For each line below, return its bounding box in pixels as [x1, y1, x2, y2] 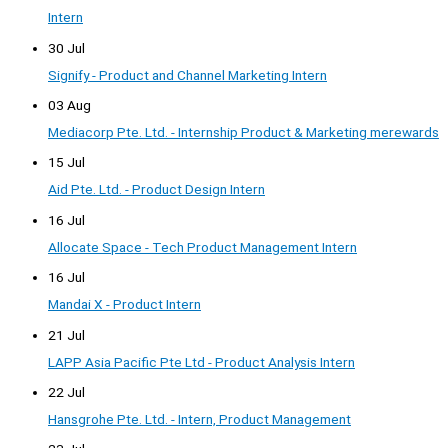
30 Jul [48, 39, 85, 56]
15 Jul [48, 154, 85, 171]
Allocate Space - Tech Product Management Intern [48, 238, 357, 255]
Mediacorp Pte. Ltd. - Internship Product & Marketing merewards [48, 123, 439, 140]
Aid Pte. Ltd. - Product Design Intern [48, 181, 265, 198]
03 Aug [48, 96, 91, 113]
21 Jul [48, 326, 85, 343]
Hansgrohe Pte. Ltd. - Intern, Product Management [48, 410, 351, 427]
